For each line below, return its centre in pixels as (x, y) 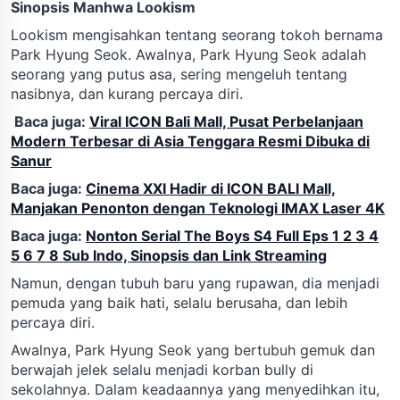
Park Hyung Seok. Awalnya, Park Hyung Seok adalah (188, 54)
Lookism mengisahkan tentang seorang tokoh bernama (197, 34)
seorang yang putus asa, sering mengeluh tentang (179, 74)
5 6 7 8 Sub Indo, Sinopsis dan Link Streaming (169, 255)
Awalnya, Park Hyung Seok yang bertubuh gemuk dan (193, 350)
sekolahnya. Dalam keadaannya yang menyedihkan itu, (195, 389)
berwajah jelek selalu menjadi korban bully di (162, 369)
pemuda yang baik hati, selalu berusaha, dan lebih (179, 302)
